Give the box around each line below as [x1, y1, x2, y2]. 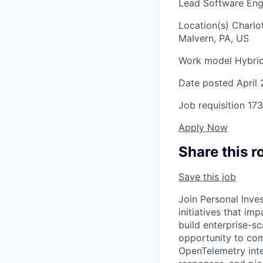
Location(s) [178, 19, 229, 32]
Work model [178, 55, 232, 67]
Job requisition [178, 99, 245, 112]
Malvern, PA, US [178, 32, 249, 45]
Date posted [178, 77, 234, 89]
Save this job [178, 171, 236, 183]
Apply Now [178, 122, 228, 134]
